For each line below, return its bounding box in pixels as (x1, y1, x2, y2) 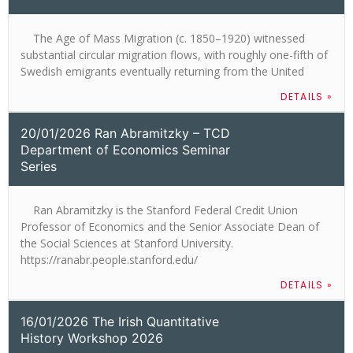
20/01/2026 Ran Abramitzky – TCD (20, 124, 230, 141)
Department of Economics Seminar (20, 141, 230, 158)
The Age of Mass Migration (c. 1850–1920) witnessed (20, 30, 305, 46)
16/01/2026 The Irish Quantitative (20, 313, 219, 329)
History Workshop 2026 (20, 329, 163, 346)
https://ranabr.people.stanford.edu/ (20, 251, 198, 267)
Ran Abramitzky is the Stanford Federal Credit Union (20, 202, 298, 217)
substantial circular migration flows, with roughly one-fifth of (20, 46, 328, 62)
